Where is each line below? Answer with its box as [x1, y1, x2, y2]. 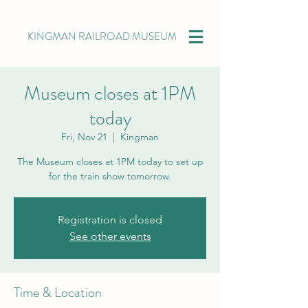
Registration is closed [58, 213, 162, 226]
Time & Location [14, 283, 102, 302]
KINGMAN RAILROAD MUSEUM [27, 29, 177, 44]
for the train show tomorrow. [49, 170, 171, 182]
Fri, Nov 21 [61, 131, 107, 143]
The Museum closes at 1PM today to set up [16, 155, 203, 168]
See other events [69, 230, 151, 243]
